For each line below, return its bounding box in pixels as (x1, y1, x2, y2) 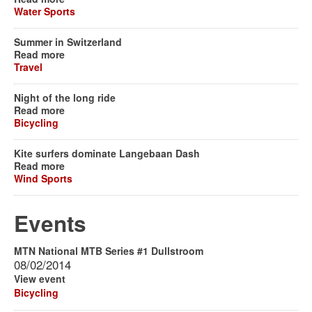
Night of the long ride (14, 91, 116, 105)
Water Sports (14, 4, 75, 19)
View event (14, 272, 65, 286)
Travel (14, 60, 42, 75)
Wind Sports (14, 171, 72, 186)
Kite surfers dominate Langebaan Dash (14, 146, 200, 161)
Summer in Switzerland (14, 35, 122, 49)
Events (14, 208, 86, 240)
